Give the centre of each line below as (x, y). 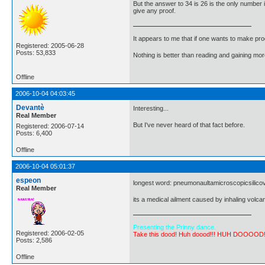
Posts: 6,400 (34, 133)
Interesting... (151, 108)
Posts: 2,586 (34, 240)
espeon (28, 180)
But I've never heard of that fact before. (189, 125)
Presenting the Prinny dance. (174, 227)
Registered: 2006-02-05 (50, 233)
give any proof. (154, 11)
